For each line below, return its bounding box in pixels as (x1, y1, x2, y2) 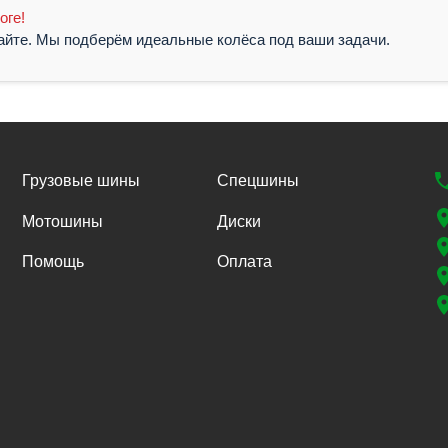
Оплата (217, 253, 273, 271)
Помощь (21, 253, 84, 271)
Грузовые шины (21, 171, 140, 189)
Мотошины (21, 212, 103, 230)
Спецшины (217, 171, 300, 189)
